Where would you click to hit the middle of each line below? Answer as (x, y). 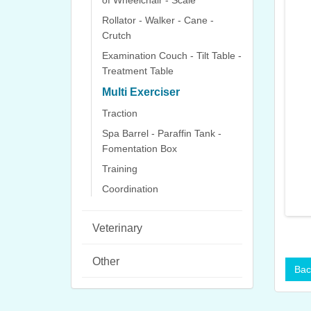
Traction (120, 113)
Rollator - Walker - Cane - (158, 20)
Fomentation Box (140, 149)
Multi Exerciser (141, 92)
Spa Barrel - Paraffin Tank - (162, 133)
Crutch (117, 35)
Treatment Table (138, 71)
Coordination (130, 189)
